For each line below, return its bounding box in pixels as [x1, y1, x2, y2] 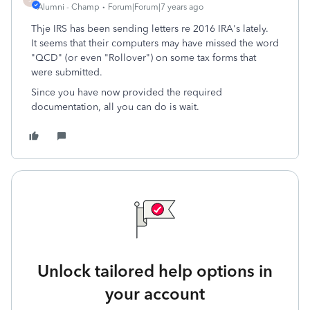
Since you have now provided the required [31, 86, 222, 98]
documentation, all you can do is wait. [31, 101, 199, 113]
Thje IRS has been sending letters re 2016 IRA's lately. [31, 23, 271, 35]
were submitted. [31, 66, 102, 78]
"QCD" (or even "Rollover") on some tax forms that [31, 52, 256, 64]
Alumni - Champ [37, 2, 100, 12]
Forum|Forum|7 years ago [108, 2, 203, 12]
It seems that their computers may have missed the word [31, 37, 279, 49]
